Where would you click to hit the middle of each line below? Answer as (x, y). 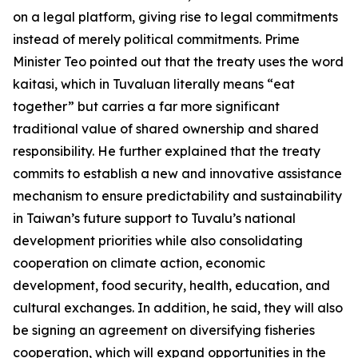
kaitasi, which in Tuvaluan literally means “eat (154, 84)
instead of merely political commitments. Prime (156, 39)
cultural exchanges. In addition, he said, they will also (178, 308)
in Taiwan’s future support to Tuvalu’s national (154, 218)
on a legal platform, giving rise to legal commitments (175, 17)
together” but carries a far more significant (146, 106)
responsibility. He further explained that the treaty (167, 151)
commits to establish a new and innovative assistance (177, 173)
